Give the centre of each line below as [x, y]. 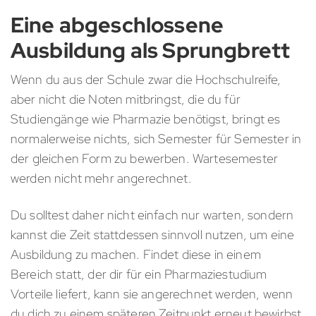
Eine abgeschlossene [117, 25]
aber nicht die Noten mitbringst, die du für [126, 99]
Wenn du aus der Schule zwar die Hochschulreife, [146, 80]
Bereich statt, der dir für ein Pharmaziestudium [139, 274]
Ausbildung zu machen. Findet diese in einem [136, 255]
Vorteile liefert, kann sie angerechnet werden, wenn [152, 294]
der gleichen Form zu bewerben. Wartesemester [145, 159]
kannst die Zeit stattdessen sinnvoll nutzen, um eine [153, 235]
